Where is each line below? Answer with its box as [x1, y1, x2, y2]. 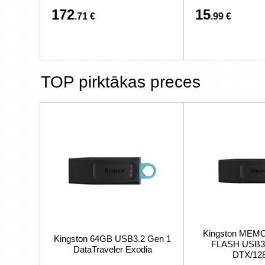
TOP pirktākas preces [41, 73, 201, 91]
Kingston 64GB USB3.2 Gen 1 [54, 234, 171, 244]
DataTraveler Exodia [73, 244, 152, 254]
